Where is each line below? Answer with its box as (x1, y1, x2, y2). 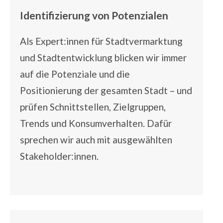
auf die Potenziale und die (20, 68, 130, 80)
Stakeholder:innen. (20, 150, 99, 162)
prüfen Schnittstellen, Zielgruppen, (20, 101, 166, 113)
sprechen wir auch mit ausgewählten (20, 134, 172, 146)
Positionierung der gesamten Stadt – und (20, 85, 192, 97)
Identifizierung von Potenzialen (20, 9, 168, 22)
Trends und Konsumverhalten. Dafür (20, 117, 172, 129)
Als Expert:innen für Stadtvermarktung (20, 35, 183, 47)
